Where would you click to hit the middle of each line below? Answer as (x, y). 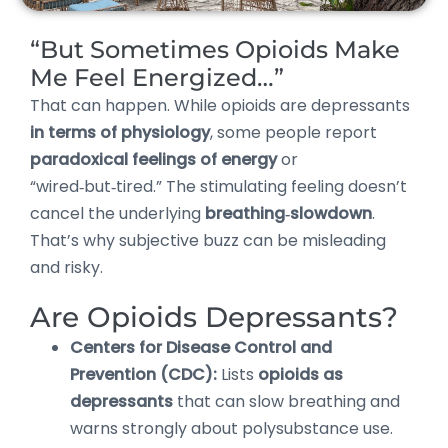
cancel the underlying (117, 213)
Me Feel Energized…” (157, 77)
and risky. (66, 267)
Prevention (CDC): (143, 374)
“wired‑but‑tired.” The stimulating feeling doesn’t (218, 186)
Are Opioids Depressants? (214, 316)
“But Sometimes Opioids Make (215, 49)
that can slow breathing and (286, 401)
